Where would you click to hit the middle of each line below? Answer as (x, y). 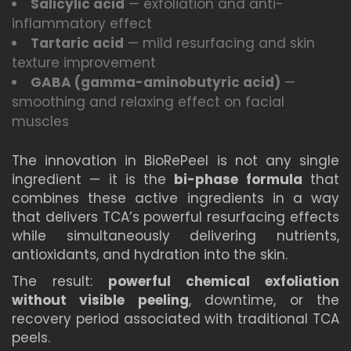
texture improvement (84, 62)
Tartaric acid (77, 43)
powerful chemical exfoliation (224, 282)
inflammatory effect (82, 23)
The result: (60, 282)
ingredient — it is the (93, 180)
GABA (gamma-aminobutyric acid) (156, 82)
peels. (31, 338)
